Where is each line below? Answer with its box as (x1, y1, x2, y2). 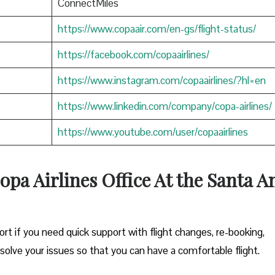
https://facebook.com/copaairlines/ (57, 47, 209, 61)
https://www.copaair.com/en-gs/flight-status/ (57, 21, 256, 36)
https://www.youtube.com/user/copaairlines (57, 125, 248, 139)
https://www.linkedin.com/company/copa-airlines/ (57, 99, 272, 113)
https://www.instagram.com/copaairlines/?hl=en (57, 73, 266, 87)
